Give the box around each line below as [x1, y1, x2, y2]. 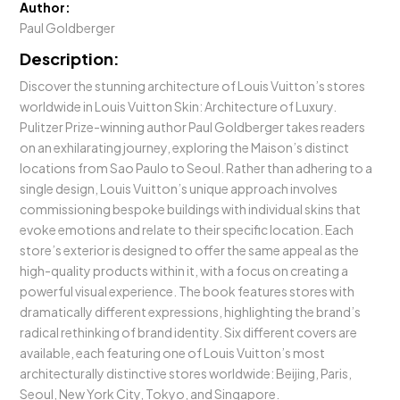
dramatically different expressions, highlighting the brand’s [20, 304, 362, 320]
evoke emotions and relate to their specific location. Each [20, 221, 354, 237]
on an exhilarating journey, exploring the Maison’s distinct [20, 139, 350, 155]
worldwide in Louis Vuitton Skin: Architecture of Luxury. [20, 98, 337, 114]
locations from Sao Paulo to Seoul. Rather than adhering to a [20, 160, 373, 176]
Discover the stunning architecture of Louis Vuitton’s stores [20, 78, 366, 94]
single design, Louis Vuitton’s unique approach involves [20, 180, 338, 196]
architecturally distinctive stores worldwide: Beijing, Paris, [20, 365, 353, 381]
